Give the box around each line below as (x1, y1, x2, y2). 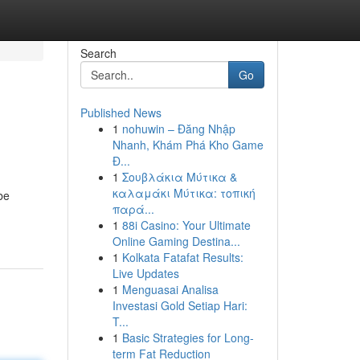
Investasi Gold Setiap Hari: (112, 297, 247, 313)
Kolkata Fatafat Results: (121, 249, 243, 265)
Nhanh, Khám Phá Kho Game (112, 137, 264, 153)
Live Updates (112, 265, 179, 281)
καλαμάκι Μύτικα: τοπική (112, 185, 256, 201)
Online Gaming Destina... (112, 233, 240, 249)
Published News (80, 104, 162, 121)
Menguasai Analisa (121, 281, 219, 297)
